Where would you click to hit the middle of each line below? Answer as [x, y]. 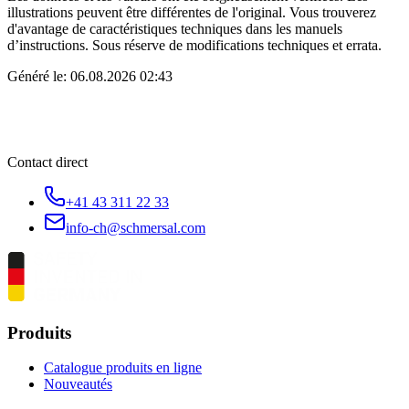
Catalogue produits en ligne [123, 368]
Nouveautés [78, 384]
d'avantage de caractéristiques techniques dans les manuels [175, 29]
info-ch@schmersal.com [136, 228]
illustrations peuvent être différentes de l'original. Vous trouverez [192, 13]
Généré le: [37, 77]
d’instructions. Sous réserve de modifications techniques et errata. [194, 46]
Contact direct [47, 163]
